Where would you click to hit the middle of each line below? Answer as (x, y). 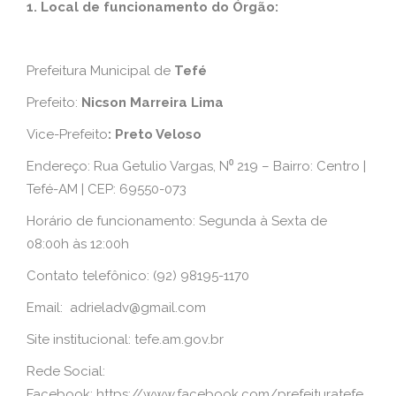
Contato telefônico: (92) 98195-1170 (138, 276)
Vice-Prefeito (67, 134)
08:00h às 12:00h (78, 244)
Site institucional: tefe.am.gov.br (125, 339)
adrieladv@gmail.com (138, 308)
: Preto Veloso (164, 134)
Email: (48, 308)
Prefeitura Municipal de (99, 71)
